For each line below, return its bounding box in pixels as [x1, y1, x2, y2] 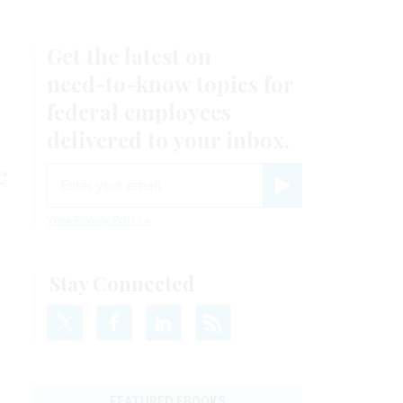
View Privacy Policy [47, 214, 145, 228]
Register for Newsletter [282, 195, 376, 206]
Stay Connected [49, 270, 194, 298]
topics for [191, 69, 293, 99]
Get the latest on [47, 41, 211, 71]
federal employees [47, 97, 231, 127]
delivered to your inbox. [47, 125, 290, 155]
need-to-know [47, 69, 191, 99]
